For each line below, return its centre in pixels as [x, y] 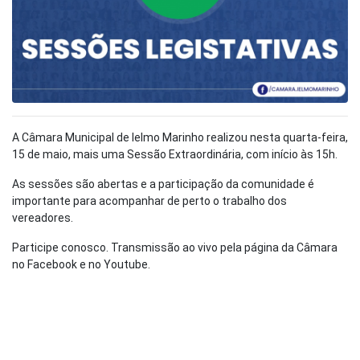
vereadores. [43, 218]
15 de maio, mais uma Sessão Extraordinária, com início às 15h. [175, 154]
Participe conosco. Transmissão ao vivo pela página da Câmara [175, 247]
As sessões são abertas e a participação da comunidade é [163, 184]
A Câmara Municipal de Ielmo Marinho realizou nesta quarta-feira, [180, 137]
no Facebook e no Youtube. [81, 264]
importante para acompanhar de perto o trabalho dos [149, 201]
